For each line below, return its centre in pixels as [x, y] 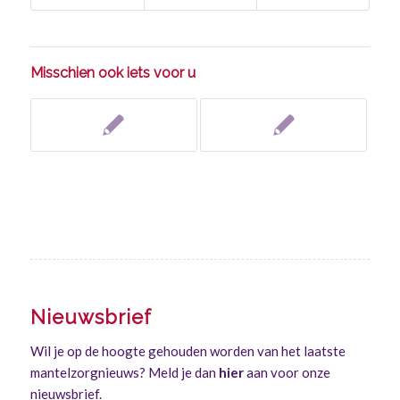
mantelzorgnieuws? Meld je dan [124, 373]
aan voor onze [287, 373]
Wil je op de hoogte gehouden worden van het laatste [187, 351]
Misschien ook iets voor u [112, 72]
